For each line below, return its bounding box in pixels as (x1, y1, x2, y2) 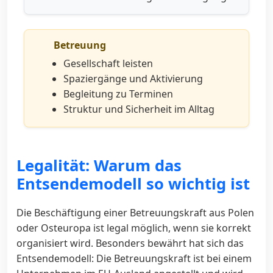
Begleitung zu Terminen (63, 87, 173, 101)
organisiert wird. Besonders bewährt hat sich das (16, 236, 244, 250)
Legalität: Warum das (16, 154, 182, 176)
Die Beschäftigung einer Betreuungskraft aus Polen (16, 205, 254, 219)
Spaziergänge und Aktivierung (63, 71, 203, 85)
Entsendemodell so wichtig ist (16, 172, 250, 194)
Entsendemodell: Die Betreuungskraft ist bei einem (16, 251, 252, 265)
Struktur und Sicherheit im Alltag (63, 102, 214, 116)
